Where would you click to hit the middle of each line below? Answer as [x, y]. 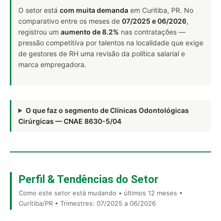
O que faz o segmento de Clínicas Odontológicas [107, 110]
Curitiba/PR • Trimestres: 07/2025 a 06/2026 [87, 203]
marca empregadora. [52, 64]
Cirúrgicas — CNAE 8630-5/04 [70, 121]
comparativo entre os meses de [70, 21]
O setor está [39, 10]
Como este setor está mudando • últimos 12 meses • [101, 193]
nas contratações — [152, 32]
